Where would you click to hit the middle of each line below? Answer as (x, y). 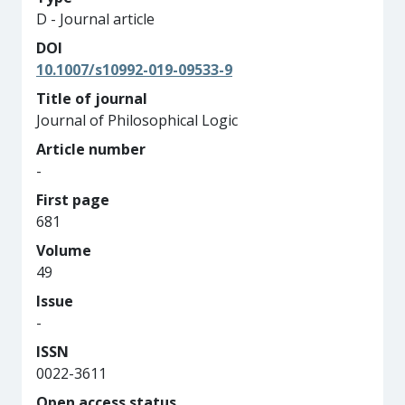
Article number (91, 149)
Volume (64, 250)
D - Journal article (95, 19)
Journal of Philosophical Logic (137, 120)
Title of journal (92, 99)
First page (73, 200)
